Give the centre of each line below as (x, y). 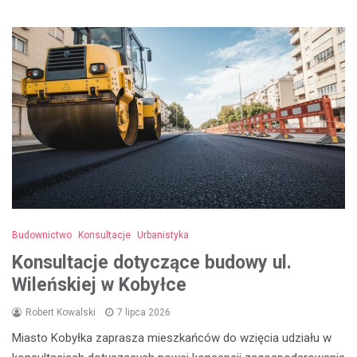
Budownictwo (42, 235)
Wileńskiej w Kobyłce (99, 285)
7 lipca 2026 (144, 312)
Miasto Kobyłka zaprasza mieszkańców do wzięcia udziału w (172, 338)
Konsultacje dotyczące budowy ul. (152, 263)
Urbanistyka (163, 235)
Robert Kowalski (61, 312)
